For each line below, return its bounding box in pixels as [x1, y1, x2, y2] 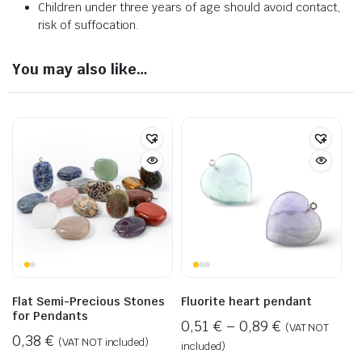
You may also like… [12, 59, 148, 78]
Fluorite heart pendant [181, 293, 312, 309]
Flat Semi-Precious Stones [12, 293, 165, 309]
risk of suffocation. [38, 17, 139, 32]
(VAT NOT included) [57, 335, 149, 349]
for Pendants [12, 308, 88, 323]
